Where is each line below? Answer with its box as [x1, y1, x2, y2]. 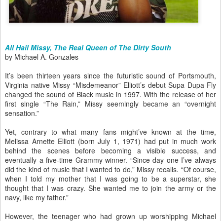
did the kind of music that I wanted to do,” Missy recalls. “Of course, [5, 164, 216, 174]
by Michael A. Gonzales [5, 52, 78, 62]
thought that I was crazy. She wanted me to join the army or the [5, 183, 216, 193]
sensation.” [5, 108, 39, 118]
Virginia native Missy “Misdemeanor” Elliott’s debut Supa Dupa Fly [5, 80, 216, 90]
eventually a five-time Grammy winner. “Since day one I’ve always [5, 155, 216, 165]
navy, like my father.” [5, 192, 69, 202]
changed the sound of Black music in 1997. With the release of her [5, 89, 216, 99]
